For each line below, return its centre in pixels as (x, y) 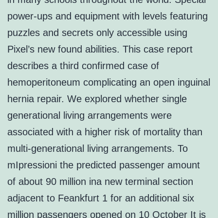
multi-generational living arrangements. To (98, 149)
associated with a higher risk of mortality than (105, 132)
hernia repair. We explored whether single (97, 99)
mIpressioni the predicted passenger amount (104, 165)
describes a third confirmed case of (83, 66)
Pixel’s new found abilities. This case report (100, 49)
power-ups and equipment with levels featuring (108, 16)
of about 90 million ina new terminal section (100, 182)
